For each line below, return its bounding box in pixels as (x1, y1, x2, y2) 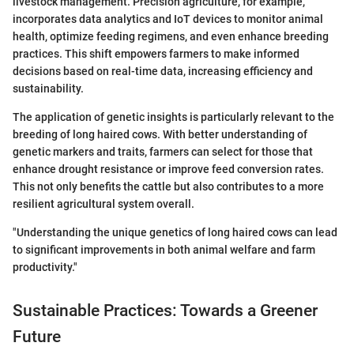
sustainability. (13, 82, 84, 96)
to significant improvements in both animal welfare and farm (13, 243, 315, 257)
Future (13, 327, 61, 347)
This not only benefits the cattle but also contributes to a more (13, 180, 324, 194)
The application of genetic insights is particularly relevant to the (13, 111, 334, 124)
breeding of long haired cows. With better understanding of (13, 128, 307, 141)
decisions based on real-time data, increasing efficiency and (13, 65, 313, 78)
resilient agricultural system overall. (13, 198, 194, 211)
